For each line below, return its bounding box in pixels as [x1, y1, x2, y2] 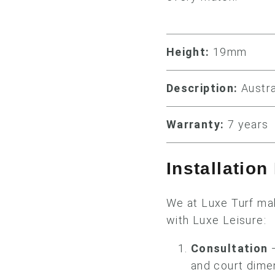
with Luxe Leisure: [166, 214, 266, 227]
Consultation [190, 242, 268, 255]
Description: [166, 82, 238, 95]
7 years [224, 118, 269, 131]
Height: [166, 45, 210, 58]
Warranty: [166, 118, 225, 131]
